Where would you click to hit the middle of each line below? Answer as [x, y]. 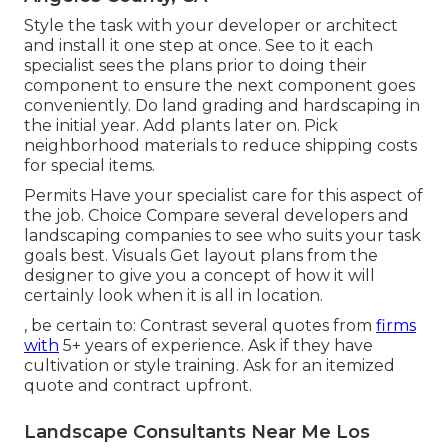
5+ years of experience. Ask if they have [216, 346]
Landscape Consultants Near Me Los [197, 432]
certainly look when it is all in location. [173, 296]
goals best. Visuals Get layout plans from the [201, 256]
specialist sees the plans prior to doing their [195, 66]
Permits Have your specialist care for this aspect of [223, 196]
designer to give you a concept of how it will [199, 276]
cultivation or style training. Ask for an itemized [209, 366]
